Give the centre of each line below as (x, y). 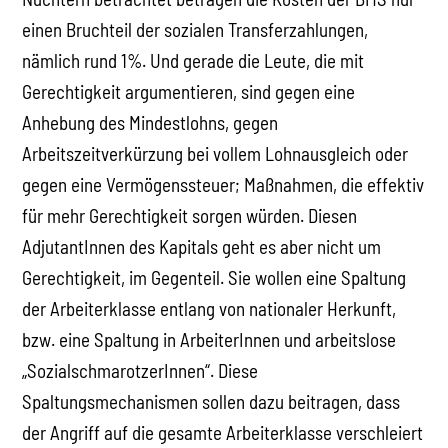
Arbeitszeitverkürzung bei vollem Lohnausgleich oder (215, 153)
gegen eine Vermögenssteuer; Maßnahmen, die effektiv (223, 184)
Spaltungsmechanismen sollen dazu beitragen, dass (211, 401)
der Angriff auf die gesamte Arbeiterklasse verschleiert (223, 432)
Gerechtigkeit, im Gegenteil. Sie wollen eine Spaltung (214, 277)
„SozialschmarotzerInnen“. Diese (140, 370)
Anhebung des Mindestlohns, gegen (150, 122)
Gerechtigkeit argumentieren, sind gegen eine (189, 91)
